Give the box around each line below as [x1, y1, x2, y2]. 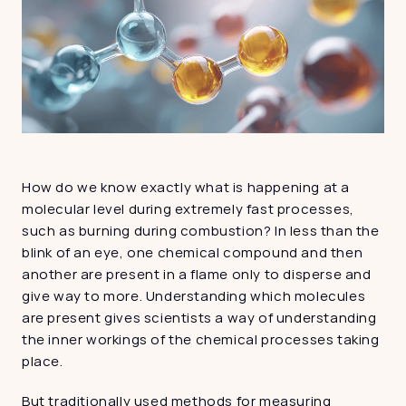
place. [22, 352, 63, 371]
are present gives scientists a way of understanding [22, 308, 377, 327]
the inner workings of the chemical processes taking [22, 330, 380, 349]
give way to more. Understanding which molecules [22, 286, 366, 305]
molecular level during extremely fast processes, [22, 199, 354, 218]
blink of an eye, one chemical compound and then [22, 243, 363, 262]
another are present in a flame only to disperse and [22, 265, 372, 284]
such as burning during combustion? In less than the [22, 221, 380, 240]
